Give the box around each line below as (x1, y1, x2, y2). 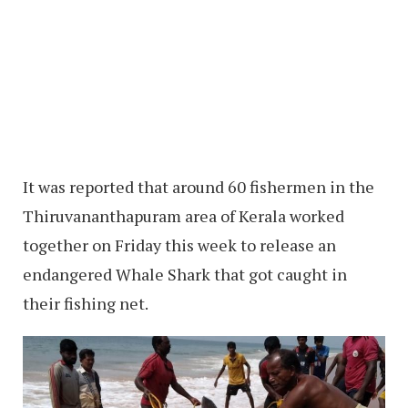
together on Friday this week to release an (23, 233, 336, 256)
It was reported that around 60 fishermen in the (23, 175, 374, 198)
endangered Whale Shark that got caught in (23, 262, 347, 285)
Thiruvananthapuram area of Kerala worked (23, 204, 344, 227)
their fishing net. (23, 291, 148, 314)
